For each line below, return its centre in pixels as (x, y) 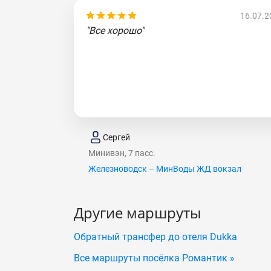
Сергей (116, 137)
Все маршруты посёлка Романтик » (154, 258)
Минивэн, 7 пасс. (122, 153)
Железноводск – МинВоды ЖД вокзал (165, 169)
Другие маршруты (137, 213)
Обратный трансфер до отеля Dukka (155, 237)
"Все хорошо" (115, 31)
